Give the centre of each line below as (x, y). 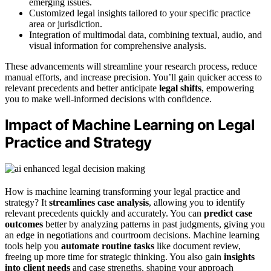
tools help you (33, 246)
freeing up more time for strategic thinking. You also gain (114, 257)
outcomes (24, 224)
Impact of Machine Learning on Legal (130, 125)
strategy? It (27, 203)
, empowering (228, 88)
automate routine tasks (108, 246)
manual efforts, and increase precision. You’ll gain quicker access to (133, 77)
